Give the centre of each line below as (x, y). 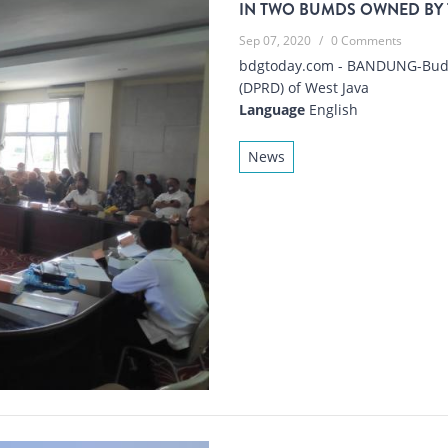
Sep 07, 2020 (275, 40)
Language (272, 109)
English (331, 109)
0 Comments (366, 40)
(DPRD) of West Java (304, 87)
